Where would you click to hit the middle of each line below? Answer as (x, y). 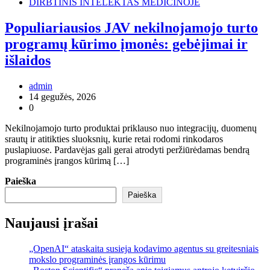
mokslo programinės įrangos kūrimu (97, 259)
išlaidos (28, 60)
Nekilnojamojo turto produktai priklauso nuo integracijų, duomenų (131, 128)
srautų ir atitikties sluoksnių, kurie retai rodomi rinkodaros (114, 139)
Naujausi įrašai (52, 223)
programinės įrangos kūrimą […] (67, 160)
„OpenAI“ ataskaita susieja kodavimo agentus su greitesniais (144, 248)
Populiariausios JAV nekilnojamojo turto (131, 27)
